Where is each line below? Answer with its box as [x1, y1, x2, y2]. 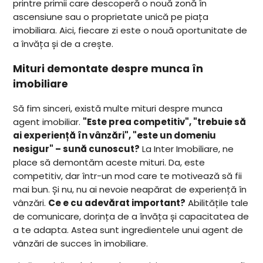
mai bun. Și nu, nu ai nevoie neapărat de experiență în [13, 183, 247, 196]
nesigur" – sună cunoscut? [13, 143, 140, 156]
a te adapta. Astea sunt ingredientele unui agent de [13, 224, 244, 237]
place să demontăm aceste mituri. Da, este [13, 156, 205, 169]
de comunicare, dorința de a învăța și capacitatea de [13, 210, 249, 223]
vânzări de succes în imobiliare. [13, 237, 149, 250]
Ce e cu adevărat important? [48, 197, 186, 210]
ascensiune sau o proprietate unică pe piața [13, 11, 209, 23]
